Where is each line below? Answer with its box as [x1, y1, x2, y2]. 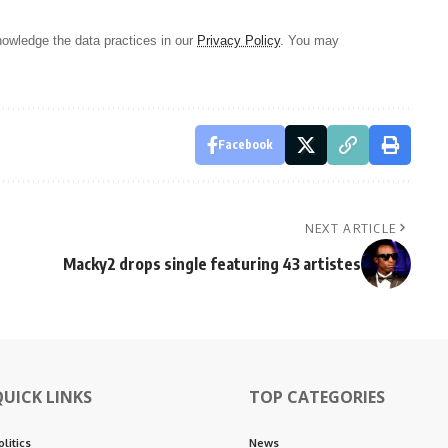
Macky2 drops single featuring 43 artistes [62, 253, 361, 274]
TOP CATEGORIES [249, 385, 385, 408]
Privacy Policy [197, 32, 280, 48]
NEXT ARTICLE [304, 219, 397, 236]
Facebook [217, 136, 273, 152]
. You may [280, 32, 339, 48]
